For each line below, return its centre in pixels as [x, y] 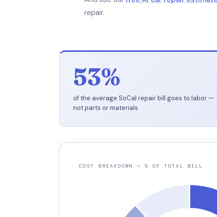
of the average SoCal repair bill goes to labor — [143, 98]
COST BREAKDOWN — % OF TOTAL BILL [141, 166]
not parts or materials [106, 108]
